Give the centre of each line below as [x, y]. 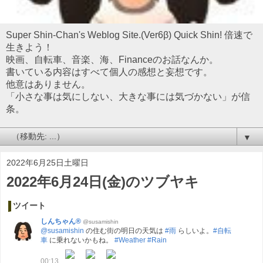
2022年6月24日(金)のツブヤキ [103, 182]
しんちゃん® [61, 221]
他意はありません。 [48, 84]
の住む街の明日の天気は [124, 230]
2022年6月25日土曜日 [48, 163]
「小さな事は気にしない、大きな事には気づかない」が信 [128, 97]
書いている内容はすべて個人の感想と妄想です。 [109, 72]
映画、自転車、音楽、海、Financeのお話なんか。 [112, 60]
